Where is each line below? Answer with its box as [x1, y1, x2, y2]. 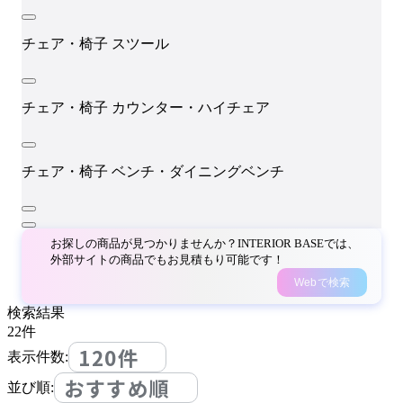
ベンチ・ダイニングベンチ [112, 164, 284, 179]
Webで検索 [293, 276, 351, 289]
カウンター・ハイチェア [112, 100, 270, 115]
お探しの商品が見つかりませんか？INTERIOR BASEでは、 [50, 237, 359, 250]
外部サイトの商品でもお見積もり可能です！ [50, 253, 284, 266]
